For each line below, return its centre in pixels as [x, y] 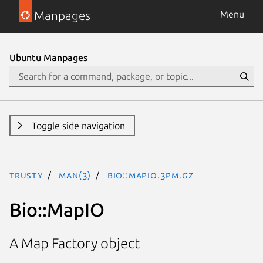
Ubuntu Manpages [48, 58]
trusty [26, 175]
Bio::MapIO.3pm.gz [150, 175]
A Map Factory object [75, 244]
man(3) [75, 175]
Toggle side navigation [78, 126]
